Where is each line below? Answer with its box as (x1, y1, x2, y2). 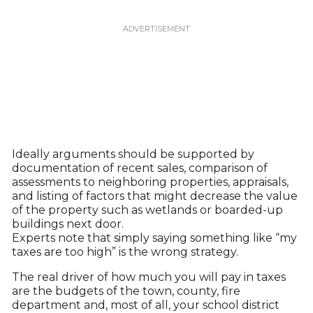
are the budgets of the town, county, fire (11, 284, 240, 298)
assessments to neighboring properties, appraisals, (11, 175, 289, 189)
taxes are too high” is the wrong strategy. (11, 245, 238, 259)
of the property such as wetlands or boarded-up (11, 203, 283, 217)
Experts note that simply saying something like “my (11, 231, 297, 245)
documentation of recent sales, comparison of (11, 161, 268, 175)
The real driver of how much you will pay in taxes (11, 270, 286, 284)
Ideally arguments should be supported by (11, 147, 254, 161)
